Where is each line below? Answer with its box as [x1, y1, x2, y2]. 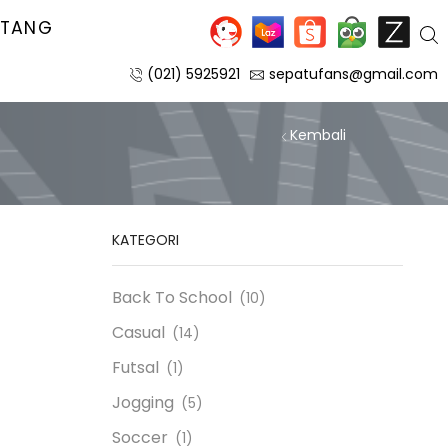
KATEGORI [112, 230, 179, 251]
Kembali [290, 125, 346, 146]
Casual [112, 320, 165, 344]
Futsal [112, 355, 159, 379]
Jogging [112, 390, 174, 414]
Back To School [112, 285, 232, 309]
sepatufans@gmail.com [269, 64, 438, 85]
